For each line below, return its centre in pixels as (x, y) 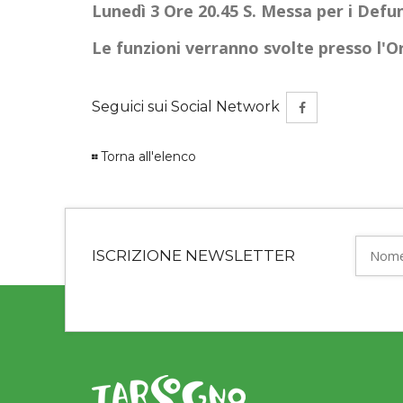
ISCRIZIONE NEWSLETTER (193, 255)
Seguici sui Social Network (186, 106)
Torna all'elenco (148, 156)
